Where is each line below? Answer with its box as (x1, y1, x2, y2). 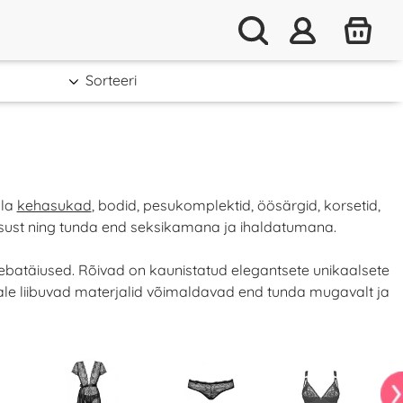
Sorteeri (85, 71, 137, 89)
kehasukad (16, 196, 92, 214)
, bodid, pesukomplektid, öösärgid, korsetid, (91, 196, 381, 214)
